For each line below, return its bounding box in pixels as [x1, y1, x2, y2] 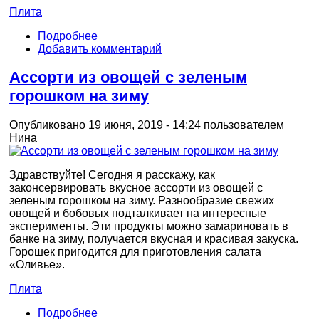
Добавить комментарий [38, 42, 162, 55]
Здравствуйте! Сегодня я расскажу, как [9, 168, 215, 181]
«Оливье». [9, 258, 65, 271]
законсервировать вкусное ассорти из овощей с [9, 181, 263, 194]
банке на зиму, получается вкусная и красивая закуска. [9, 232, 298, 245]
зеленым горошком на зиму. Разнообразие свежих [9, 194, 274, 206]
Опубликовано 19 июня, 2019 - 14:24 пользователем [9, 118, 284, 131]
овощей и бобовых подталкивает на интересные [9, 206, 266, 219]
